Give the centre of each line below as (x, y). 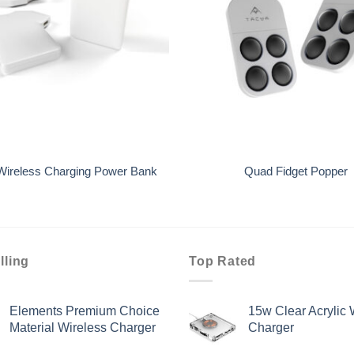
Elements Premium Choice (84, 311)
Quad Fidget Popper (296, 171)
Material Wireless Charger (82, 328)
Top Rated (223, 261)
